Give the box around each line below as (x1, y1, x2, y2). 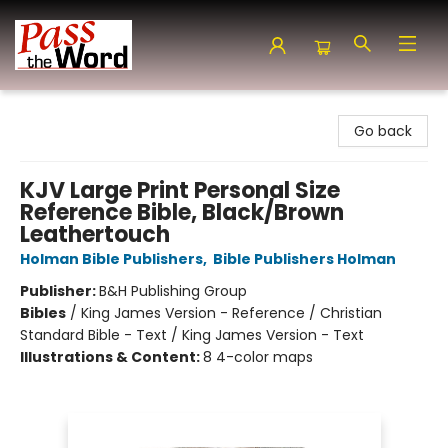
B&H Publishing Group (99, 281, 247, 301)
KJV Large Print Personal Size (20, 175, 340, 206)
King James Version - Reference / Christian (81, 303, 382, 323)
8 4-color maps (203, 347, 313, 367)
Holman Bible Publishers (20, 249, 203, 269)
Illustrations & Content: (20, 347, 203, 367)
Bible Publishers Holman (213, 249, 396, 269)
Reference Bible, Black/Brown (20, 197, 344, 228)
